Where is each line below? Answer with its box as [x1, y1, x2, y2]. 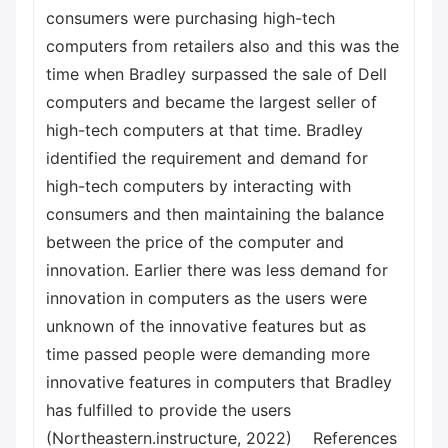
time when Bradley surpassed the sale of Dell [46, 64, 387, 84]
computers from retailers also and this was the [46, 36, 399, 56]
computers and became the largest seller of [46, 92, 377, 112]
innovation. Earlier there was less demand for [46, 260, 388, 280]
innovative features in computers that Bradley [46, 372, 392, 392]
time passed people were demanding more [46, 344, 370, 364]
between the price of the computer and [46, 232, 344, 252]
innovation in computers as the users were [46, 288, 367, 308]
